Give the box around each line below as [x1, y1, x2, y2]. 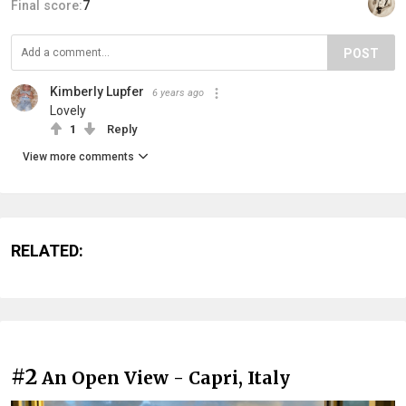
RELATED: [11, 240, 83, 260]
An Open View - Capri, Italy [42, 366, 290, 389]
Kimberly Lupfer [50, 83, 144, 99]
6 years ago [152, 86, 204, 99]
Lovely [50, 102, 86, 118]
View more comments [23, 150, 134, 163]
